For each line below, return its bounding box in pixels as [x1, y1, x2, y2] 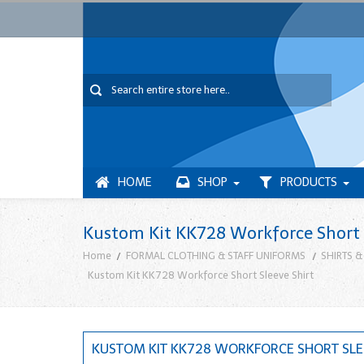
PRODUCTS [280, 175, 337, 189]
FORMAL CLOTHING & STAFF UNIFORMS [126, 249, 306, 262]
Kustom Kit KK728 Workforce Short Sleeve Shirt [88, 268, 314, 281]
